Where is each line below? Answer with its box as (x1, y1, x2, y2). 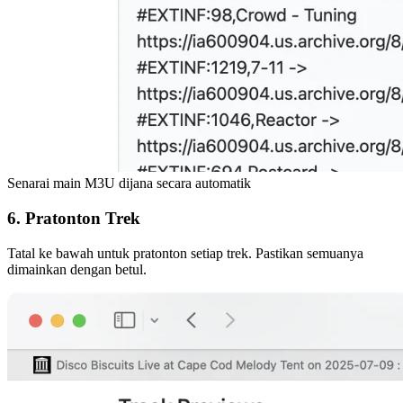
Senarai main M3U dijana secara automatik (7, 175, 251, 192)
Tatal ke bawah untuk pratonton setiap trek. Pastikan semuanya (7, 245, 363, 261)
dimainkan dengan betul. (7, 261, 147, 277)
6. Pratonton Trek (7, 209, 140, 228)
